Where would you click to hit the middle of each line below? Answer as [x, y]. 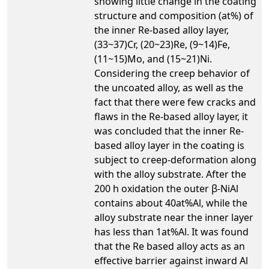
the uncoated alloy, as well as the [169, 87]
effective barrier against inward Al [171, 260]
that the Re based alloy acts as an [170, 246]
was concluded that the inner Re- [169, 131]
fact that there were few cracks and [175, 102]
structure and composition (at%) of [174, 15]
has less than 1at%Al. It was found [171, 231]
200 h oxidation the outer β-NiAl [166, 188]
